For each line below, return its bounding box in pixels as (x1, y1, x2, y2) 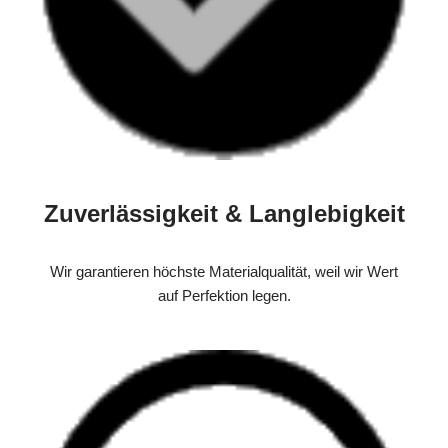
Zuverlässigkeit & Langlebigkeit (43, 199, 405, 227)
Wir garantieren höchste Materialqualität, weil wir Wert (50, 262, 398, 280)
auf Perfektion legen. (157, 286, 291, 304)
